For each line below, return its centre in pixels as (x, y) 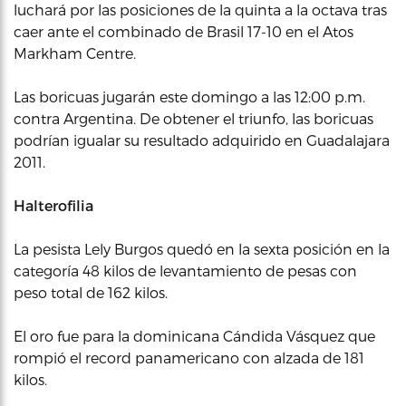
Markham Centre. (75, 53)
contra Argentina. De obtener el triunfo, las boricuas (193, 118)
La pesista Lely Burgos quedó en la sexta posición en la (202, 249)
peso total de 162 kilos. (91, 292)
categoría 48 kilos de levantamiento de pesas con (185, 271)
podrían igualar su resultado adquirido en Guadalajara (202, 140)
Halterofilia (53, 205)
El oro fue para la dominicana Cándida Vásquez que (194, 336)
